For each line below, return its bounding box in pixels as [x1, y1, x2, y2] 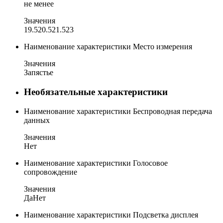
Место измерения [133, 42, 192, 51]
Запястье [24, 68, 53, 77]
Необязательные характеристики [24, 86, 168, 97]
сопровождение [24, 167, 77, 176]
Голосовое [133, 158, 168, 167]
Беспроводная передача [133, 107, 212, 115]
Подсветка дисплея [133, 210, 198, 219]
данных [24, 115, 50, 124]
